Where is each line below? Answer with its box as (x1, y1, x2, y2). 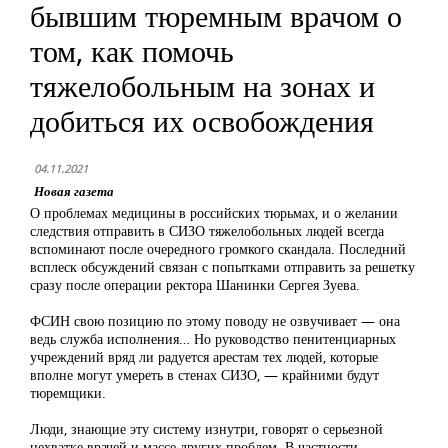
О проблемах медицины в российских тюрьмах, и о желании (30, 203, 398, 222)
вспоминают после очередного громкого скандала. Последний (30, 239, 406, 258)
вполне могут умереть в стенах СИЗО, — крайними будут (30, 365, 379, 384)
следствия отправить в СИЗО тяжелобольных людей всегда (30, 221, 384, 240)
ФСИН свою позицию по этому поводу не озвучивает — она (30, 311, 400, 330)
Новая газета (34, 182, 114, 200)
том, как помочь (30, 30, 234, 71)
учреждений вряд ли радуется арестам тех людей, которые (30, 347, 378, 366)
